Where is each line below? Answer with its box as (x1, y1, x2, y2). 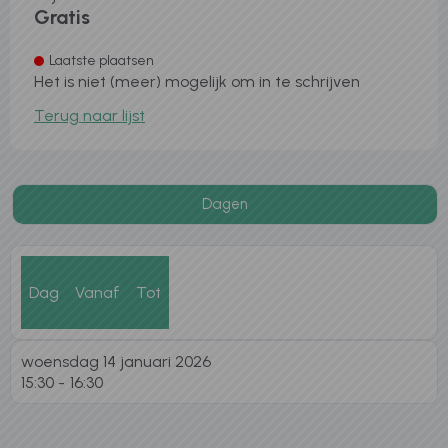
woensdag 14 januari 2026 (21, 351, 211, 371)
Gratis (34, 4, 90, 29)
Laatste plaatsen (49, 51, 154, 69)
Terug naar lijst (34, 105, 145, 125)
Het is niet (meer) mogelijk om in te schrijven (34, 71, 360, 91)
